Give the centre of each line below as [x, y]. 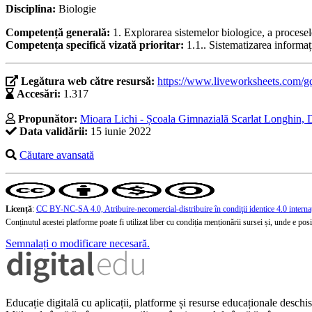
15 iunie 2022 [119, 132]
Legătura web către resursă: [89, 81]
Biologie [77, 9]
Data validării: [54, 132]
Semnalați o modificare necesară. [78, 244]
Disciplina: [32, 9]
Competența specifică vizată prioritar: [96, 45]
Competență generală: [59, 33]
